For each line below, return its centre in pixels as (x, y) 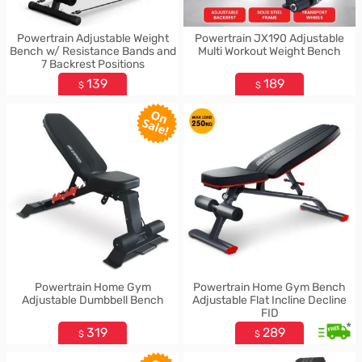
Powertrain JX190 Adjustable (269, 38)
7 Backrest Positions (93, 64)
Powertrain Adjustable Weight (93, 38)
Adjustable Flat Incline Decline (269, 300)
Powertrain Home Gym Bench (269, 287)
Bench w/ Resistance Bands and (93, 51)
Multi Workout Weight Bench (269, 51)
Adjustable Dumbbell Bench (93, 300)
